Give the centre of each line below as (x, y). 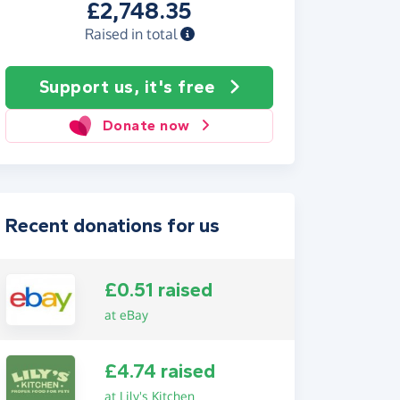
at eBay (126, 314)
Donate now (146, 125)
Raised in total (132, 34)
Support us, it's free (126, 87)
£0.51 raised (158, 290)
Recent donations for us (112, 226)
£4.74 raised (159, 372)
